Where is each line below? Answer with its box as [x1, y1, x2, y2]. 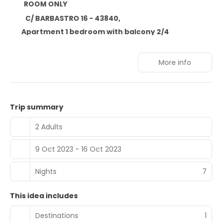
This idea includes [10, 191, 78, 201]
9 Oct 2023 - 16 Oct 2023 [35, 144, 121, 154]
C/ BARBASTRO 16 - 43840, [23, 13, 120, 24]
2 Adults [35, 121, 62, 132]
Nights [35, 166, 56, 176]
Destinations [35, 210, 78, 221]
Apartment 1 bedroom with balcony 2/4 [21, 27, 169, 37]
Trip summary [10, 102, 63, 112]
